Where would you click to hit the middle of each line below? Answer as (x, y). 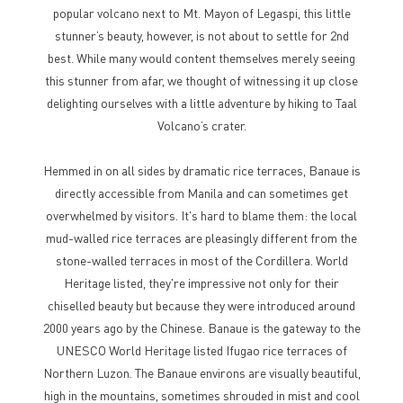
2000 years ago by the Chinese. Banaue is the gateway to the (201, 327)
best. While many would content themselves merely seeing (201, 58)
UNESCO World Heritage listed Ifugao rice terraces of (201, 350)
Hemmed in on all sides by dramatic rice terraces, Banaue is (201, 170)
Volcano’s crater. (201, 125)
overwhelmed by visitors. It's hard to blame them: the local (201, 215)
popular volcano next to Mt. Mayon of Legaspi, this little (201, 13)
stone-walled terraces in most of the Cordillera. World (201, 260)
